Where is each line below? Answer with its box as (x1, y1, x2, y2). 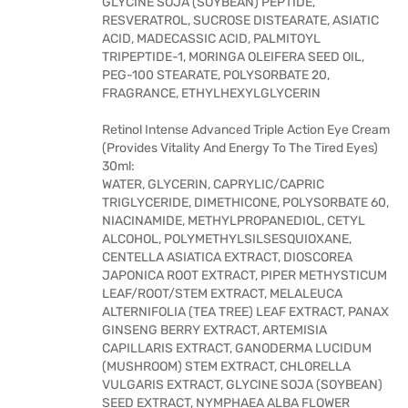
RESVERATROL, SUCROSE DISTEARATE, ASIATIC (102, 13, 379, 28)
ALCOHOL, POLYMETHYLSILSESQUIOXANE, (102, 231, 352, 247)
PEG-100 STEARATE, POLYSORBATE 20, (102, 67, 330, 83)
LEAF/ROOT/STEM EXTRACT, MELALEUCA (102, 286, 342, 301)
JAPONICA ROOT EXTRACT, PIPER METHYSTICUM (102, 268, 387, 283)
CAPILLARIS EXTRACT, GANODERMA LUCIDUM (102, 341, 372, 356)
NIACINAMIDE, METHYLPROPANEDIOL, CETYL (102, 213, 365, 229)
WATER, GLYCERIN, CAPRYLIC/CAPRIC (102, 177, 324, 192)
